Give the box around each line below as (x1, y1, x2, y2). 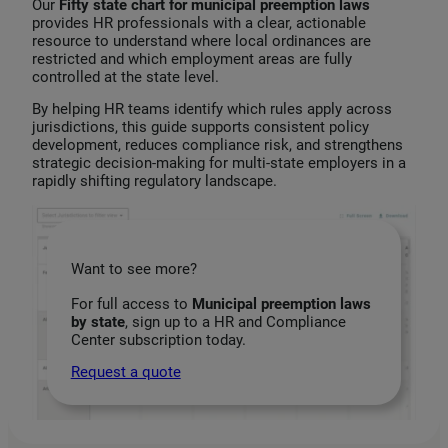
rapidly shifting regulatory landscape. (32, 172, 277, 191)
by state (70, 312, 125, 331)
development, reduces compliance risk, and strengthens (32, 136, 403, 155)
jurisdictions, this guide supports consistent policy (32, 118, 369, 137)
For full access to (70, 294, 192, 313)
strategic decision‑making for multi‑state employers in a (32, 154, 406, 173)
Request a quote (70, 363, 181, 382)
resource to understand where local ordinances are (32, 31, 371, 50)
